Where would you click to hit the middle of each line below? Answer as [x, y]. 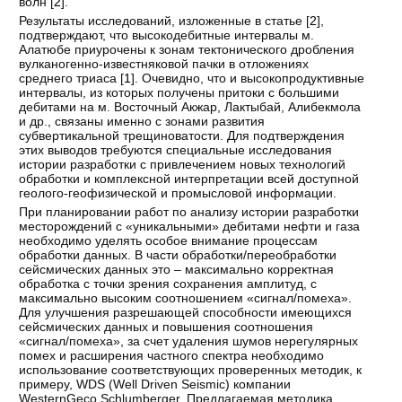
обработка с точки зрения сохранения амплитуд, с [168, 284]
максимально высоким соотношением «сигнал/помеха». [186, 298]
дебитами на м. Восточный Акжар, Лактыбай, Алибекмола [190, 107]
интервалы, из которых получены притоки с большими [179, 93]
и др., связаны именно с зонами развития [142, 122]
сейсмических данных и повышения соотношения [166, 327]
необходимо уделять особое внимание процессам [169, 241]
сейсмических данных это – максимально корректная [177, 270]
